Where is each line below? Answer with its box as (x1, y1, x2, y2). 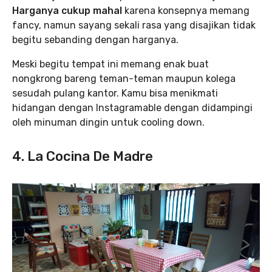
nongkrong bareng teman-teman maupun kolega (12, 73, 236, 85)
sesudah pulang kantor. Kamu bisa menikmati (12, 87, 218, 100)
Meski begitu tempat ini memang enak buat (12, 58, 209, 70)
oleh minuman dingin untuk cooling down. (12, 117, 205, 129)
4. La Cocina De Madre (12, 148, 153, 165)
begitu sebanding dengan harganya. (12, 34, 178, 46)
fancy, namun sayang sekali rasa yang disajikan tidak (12, 19, 256, 32)
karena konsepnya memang (122, 5, 250, 17)
